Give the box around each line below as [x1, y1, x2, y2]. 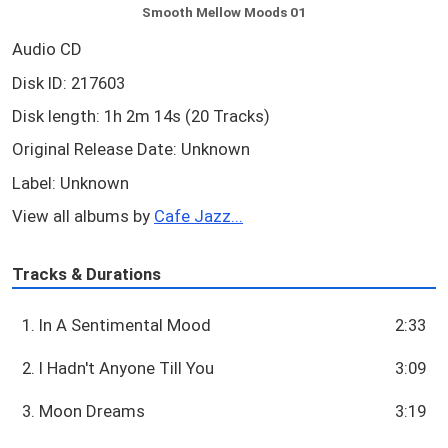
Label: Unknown [12, 172, 129, 193]
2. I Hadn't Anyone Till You [22, 357, 215, 378]
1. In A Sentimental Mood [22, 314, 212, 335]
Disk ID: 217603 [12, 72, 125, 93]
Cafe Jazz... [154, 205, 243, 226]
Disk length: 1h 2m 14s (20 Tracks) [12, 105, 270, 126]
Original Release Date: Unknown [12, 139, 250, 160]
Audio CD [12, 39, 82, 60]
